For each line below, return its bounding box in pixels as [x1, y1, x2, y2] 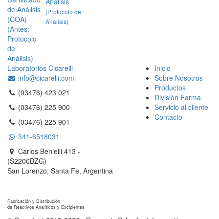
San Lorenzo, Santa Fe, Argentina [7, 166, 113, 176]
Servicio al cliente [154, 102, 209, 112]
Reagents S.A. [7, 189, 64, 199]
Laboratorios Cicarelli [7, 63, 73, 73]
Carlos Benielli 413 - [18, 146, 80, 156]
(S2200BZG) [7, 156, 46, 166]
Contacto [154, 112, 183, 122]
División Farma [154, 92, 201, 103]
